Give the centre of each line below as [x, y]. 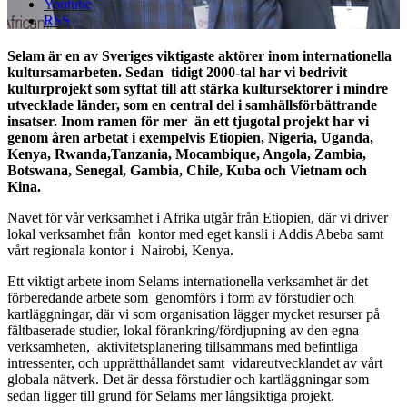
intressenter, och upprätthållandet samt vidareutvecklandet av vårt [195, 363]
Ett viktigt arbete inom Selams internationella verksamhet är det [188, 282]
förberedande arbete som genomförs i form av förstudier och [181, 298]
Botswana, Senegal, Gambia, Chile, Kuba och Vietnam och [187, 171]
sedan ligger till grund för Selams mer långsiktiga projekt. [171, 396]
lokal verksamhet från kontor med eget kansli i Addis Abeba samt [195, 234]
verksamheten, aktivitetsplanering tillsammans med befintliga [183, 347]
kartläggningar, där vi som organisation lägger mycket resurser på [195, 314]
